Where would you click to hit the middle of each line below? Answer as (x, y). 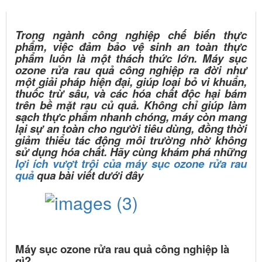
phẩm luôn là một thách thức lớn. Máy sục (131, 58)
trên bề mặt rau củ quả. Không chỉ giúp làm (131, 105)
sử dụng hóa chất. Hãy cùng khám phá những (131, 151)
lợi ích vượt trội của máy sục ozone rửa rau (131, 163)
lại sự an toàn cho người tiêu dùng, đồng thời (131, 128)
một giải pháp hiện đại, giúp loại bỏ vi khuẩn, (131, 81)
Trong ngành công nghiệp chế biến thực (131, 35)
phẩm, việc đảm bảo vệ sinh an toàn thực (131, 46)
